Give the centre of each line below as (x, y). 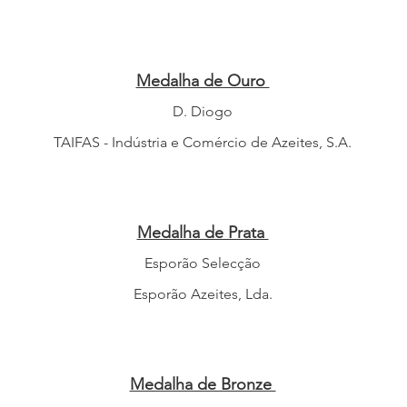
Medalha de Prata (203, 233)
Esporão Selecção (203, 263)
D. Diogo (203, 111)
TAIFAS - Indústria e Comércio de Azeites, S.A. (203, 142)
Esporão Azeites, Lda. (203, 294)
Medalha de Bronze (203, 384)
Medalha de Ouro (203, 81)
